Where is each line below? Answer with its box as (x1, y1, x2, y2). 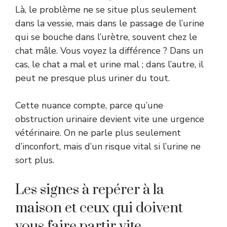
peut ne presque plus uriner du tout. (15, 72, 170, 85)
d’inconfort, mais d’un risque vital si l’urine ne (15, 140, 201, 153)
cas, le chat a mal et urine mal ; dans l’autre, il (15, 58, 204, 71)
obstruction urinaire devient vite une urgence (15, 113, 204, 126)
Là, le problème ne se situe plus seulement (15, 4, 197, 16)
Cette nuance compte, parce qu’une (15, 99, 163, 112)
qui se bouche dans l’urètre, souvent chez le (15, 31, 197, 44)
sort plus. (15, 154, 54, 167)
